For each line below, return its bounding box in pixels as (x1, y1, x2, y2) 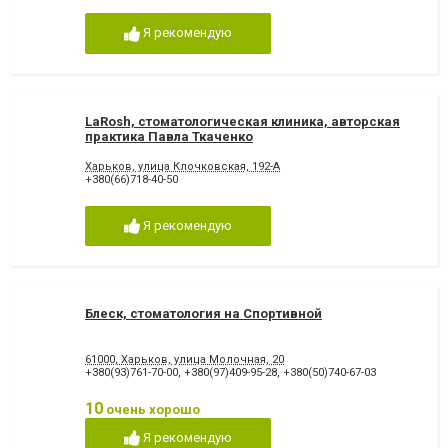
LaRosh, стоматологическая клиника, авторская (85, 113, 400, 129)
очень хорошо (103, 401, 200, 417)
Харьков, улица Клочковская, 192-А (85, 159, 280, 173)
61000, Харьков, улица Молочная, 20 (85, 352, 284, 366)
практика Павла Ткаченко (85, 128, 253, 144)
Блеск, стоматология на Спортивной (85, 306, 322, 322)
